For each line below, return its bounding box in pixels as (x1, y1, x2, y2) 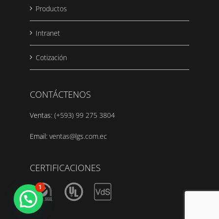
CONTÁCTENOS (30, 88, 91, 101)
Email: (30, 131, 49, 141)
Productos (36, 4, 67, 14)
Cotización (36, 53, 67, 63)
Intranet (36, 28, 60, 38)
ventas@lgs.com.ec (49, 131, 107, 141)
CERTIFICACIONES (30, 162, 101, 174)
